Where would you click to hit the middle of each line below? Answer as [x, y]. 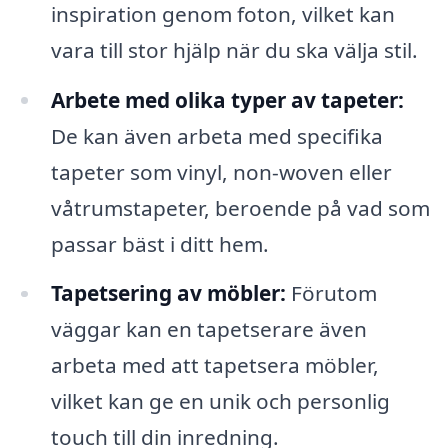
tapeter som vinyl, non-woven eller [221, 171]
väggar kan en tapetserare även [208, 329]
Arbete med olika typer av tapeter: [227, 99]
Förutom [331, 293]
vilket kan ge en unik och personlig [220, 401]
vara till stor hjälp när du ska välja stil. [234, 49]
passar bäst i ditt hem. [159, 243]
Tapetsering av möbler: [168, 293]
